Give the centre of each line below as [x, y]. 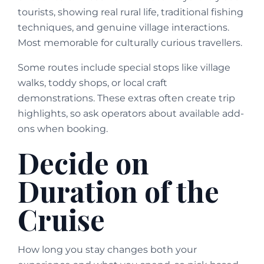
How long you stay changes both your [107, 250]
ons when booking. [63, 129]
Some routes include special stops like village [124, 68]
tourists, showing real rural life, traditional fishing [131, 12]
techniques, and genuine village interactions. [123, 28]
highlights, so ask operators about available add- [131, 114]
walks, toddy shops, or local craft [93, 83]
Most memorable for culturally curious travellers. [130, 43]
